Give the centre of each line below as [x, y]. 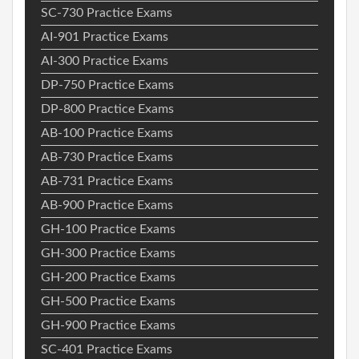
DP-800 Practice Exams [107, 109]
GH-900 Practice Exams [108, 325]
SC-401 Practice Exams [107, 349]
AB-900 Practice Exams [107, 205]
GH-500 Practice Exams [108, 301]
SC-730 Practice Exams [107, 12]
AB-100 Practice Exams [107, 133]
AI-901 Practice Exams [105, 36]
